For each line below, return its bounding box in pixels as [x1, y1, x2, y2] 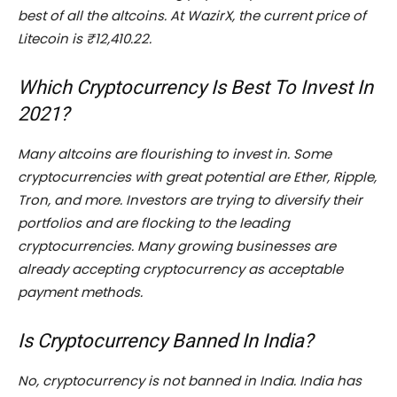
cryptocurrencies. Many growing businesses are [18, 237, 336, 256]
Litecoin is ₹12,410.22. [18, 29, 152, 49]
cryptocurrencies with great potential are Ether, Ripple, [18, 167, 377, 187]
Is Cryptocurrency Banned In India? [18, 330, 313, 353]
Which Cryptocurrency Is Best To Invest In [18, 76, 373, 99]
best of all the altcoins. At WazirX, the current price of [18, 6, 366, 26]
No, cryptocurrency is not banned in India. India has [18, 371, 362, 391]
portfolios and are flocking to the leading [18, 214, 290, 233]
